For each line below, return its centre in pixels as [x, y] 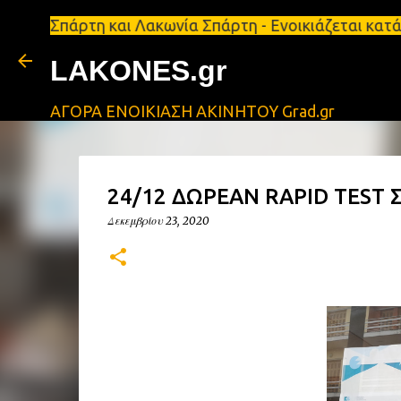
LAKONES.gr [138, 71]
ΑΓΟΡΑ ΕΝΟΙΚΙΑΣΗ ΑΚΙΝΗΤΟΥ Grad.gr [192, 111]
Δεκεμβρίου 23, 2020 [158, 221]
